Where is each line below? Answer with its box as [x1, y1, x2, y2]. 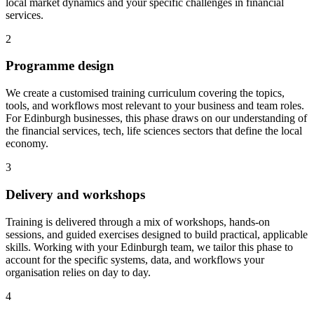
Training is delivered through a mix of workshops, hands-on [6, 215, 270, 228]
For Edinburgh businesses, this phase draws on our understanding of [6, 112, 307, 125]
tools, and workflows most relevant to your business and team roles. [6, 100, 304, 112]
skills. [6, 240, 31, 253]
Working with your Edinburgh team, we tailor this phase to [34, 240, 293, 253]
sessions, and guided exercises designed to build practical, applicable [6, 228, 308, 240]
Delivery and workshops [6, 186, 145, 202]
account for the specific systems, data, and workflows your [6, 253, 264, 266]
